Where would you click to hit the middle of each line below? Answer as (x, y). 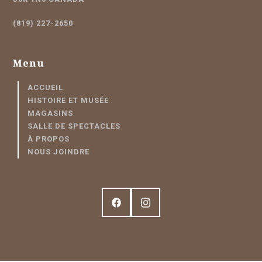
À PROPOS (49, 139)
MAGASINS (51, 113)
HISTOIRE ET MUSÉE (68, 101)
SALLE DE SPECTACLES (74, 126)
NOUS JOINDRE (59, 152)
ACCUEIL (46, 88)
